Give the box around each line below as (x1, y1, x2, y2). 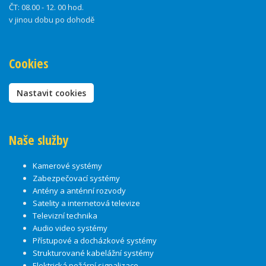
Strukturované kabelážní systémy (33, 248, 154, 259)
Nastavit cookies (17, 87, 86, 99)
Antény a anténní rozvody (33, 185, 126, 197)
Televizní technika (33, 210, 97, 221)
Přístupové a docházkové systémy (33, 235, 157, 246)
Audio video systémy (33, 223, 107, 234)
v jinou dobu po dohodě (9, 14, 94, 26)
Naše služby (9, 131, 69, 149)
